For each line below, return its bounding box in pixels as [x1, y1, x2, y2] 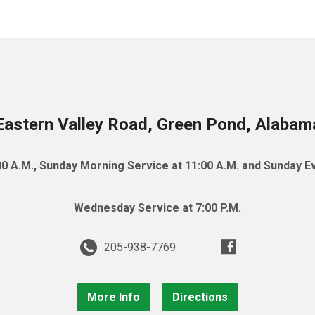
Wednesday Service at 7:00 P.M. [74, 201, 241, 214]
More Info [87, 290, 140, 304]
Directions [172, 290, 228, 304]
